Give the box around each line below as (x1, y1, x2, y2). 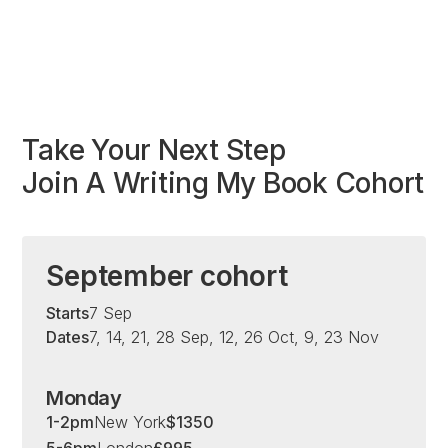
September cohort (46, 259, 288, 293)
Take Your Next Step (22, 133, 286, 167)
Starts (46, 303, 90, 323)
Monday (46, 386, 122, 410)
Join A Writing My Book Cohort (22, 166, 425, 200)
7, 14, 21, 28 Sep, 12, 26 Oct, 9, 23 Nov (89, 327, 380, 347)
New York (94, 412, 167, 432)
